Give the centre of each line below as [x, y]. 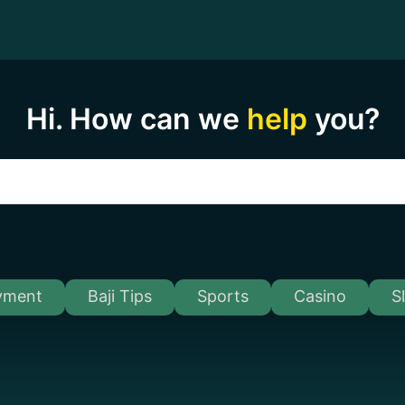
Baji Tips [120, 296]
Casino [320, 296]
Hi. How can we [136, 119]
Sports [223, 296]
